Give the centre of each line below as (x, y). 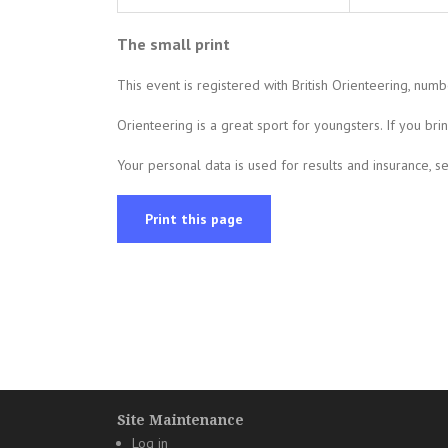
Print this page (194, 219)
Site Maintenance (180, 420)
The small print (173, 44)
